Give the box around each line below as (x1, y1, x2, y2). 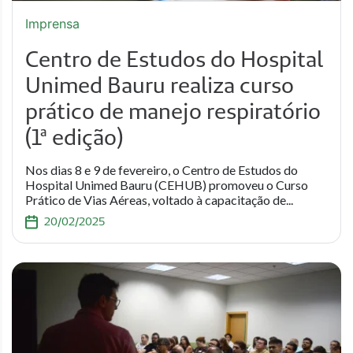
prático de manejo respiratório (25, 97, 321, 124)
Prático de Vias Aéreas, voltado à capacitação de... (25, 192, 293, 207)
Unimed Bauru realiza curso (25, 71, 294, 98)
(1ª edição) (25, 123, 123, 150)
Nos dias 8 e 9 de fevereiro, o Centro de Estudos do (25, 162, 298, 177)
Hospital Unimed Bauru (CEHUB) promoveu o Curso (25, 177, 308, 192)
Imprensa (25, 16, 80, 32)
